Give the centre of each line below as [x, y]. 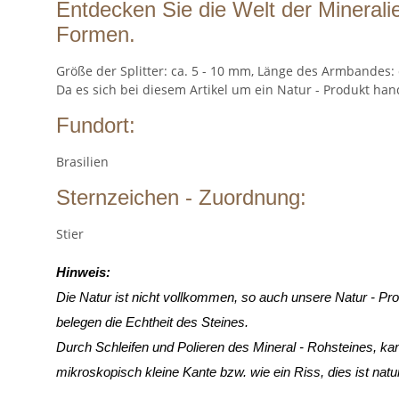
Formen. [96, 34]
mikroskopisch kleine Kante [138, 372]
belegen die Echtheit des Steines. [152, 322]
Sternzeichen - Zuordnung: [181, 197]
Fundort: [96, 125]
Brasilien [82, 161]
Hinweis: [83, 272]
